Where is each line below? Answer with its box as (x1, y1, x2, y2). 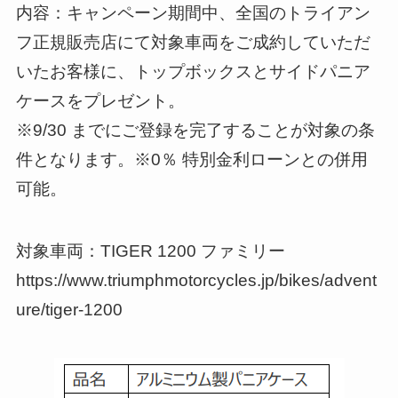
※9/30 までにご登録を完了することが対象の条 (15, 120, 375, 139)
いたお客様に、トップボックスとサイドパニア (15, 61, 370, 81)
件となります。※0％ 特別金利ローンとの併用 (15, 149, 368, 169)
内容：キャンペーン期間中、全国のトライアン (15, 3, 370, 22)
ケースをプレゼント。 (15, 91, 185, 110)
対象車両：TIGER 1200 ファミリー (15, 242, 285, 261)
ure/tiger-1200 (15, 300, 123, 320)
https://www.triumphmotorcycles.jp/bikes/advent (15, 271, 377, 291)
